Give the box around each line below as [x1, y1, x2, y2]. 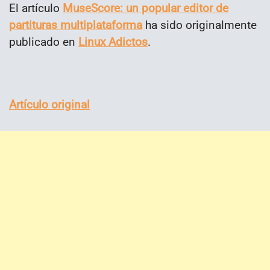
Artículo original [9, 97, 90, 111]
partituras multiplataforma [9, 17, 142, 32]
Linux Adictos [78, 34, 148, 49]
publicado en [9, 34, 78, 49]
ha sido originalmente [142, 17, 257, 32]
